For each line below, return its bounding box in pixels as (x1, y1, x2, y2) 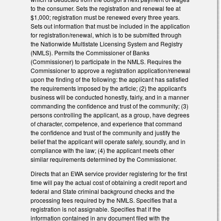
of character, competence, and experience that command (31, 119, 182, 128)
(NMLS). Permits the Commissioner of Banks (31, 48, 149, 57)
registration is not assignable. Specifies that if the (31, 205, 161, 214)
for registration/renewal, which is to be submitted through (31, 31, 182, 39)
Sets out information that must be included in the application (31, 22, 190, 31)
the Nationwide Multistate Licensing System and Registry (31, 39, 183, 48)
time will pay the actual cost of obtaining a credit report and (31, 178, 187, 187)
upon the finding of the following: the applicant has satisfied (31, 75, 188, 84)
